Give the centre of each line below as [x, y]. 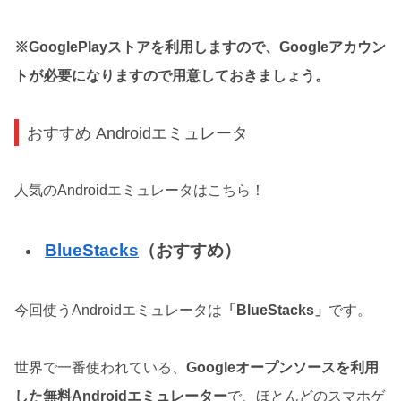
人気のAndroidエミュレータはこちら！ [140, 190]
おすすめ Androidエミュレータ [138, 132]
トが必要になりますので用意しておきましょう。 [172, 76]
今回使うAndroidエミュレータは [118, 310]
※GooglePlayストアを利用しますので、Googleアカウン [200, 47]
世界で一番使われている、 [100, 367]
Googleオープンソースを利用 [282, 367]
